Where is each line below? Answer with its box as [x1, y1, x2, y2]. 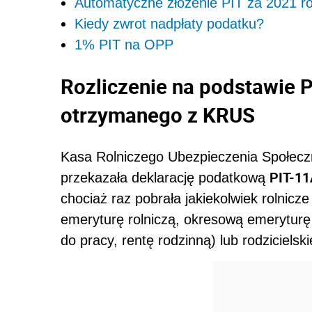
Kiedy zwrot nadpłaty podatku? [75, 16, 264, 32]
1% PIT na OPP [75, 37, 173, 53]
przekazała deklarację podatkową [61, 170, 270, 186]
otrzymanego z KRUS [61, 101, 255, 130]
